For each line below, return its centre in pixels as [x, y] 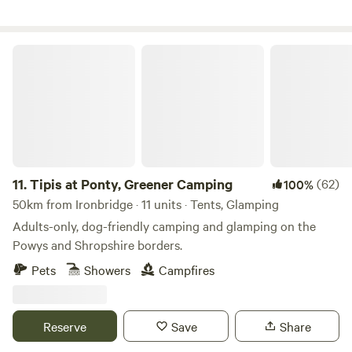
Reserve [65, 326]
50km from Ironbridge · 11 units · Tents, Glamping [146, 203]
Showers [107, 269]
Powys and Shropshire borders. [97, 244]
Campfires [187, 269]
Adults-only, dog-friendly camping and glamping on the [164, 225]
